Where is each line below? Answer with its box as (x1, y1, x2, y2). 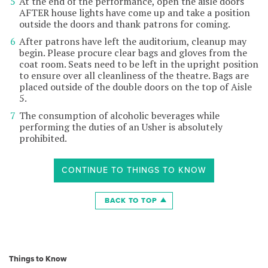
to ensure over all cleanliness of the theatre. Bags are (19, 69, 249, 83)
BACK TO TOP (105, 196, 157, 205)
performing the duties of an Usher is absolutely (19, 120, 223, 134)
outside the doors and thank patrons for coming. (19, 17, 230, 31)
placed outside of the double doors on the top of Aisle (19, 80, 252, 94)
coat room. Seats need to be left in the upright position (19, 57, 258, 71)
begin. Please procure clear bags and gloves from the (19, 46, 247, 60)
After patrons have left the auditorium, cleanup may (19, 35, 246, 48)
